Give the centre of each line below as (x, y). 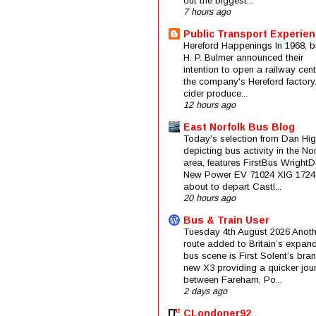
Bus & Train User (226, 220)
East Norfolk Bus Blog (239, 127)
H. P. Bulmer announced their (243, 58)
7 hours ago (207, 12)
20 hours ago (209, 199)
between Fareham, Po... (233, 280)
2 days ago (205, 292)
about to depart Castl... (232, 187)
